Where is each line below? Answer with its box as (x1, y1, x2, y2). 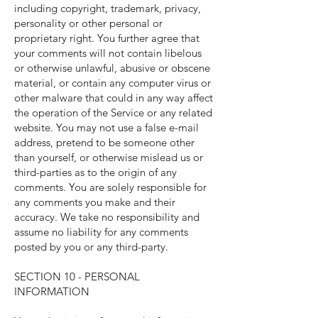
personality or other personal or (14, 16, 163, 30)
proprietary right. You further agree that (14, 31, 199, 45)
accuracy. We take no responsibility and (14, 210, 199, 224)
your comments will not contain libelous (14, 46, 202, 60)
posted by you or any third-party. (14, 240, 168, 253)
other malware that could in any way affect (14, 91, 213, 104)
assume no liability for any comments (14, 225, 188, 238)
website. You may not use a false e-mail (14, 121, 199, 134)
